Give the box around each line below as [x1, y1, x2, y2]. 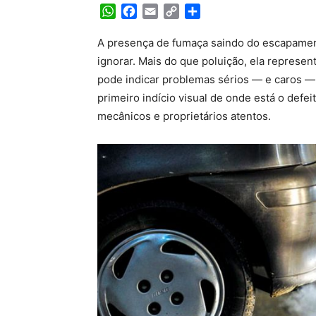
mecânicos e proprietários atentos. [97, 109, 271, 123]
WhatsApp [116, 4, 171, 19]
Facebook [137, 4, 190, 19]
